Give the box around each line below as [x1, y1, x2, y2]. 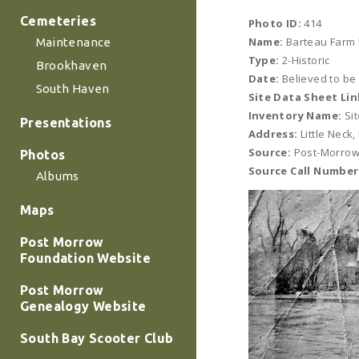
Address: [248, 127, 298, 141]
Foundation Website [20, 251, 151, 266]
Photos [20, 147, 66, 163]
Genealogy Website [20, 299, 147, 314]
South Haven [35, 82, 110, 96]
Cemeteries [20, 14, 96, 29]
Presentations [20, 115, 112, 131]
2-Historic [279, 53, 330, 67]
